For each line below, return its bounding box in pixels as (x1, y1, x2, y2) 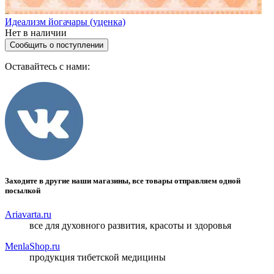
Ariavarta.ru (5, 209, 51, 220)
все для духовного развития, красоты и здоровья (29, 220, 231, 231)
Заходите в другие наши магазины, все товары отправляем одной (5, 176, 240, 186)
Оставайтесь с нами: (5, 61, 90, 72)
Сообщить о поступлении (10, 40, 103, 50)
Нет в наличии (5, 27, 67, 38)
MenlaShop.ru (5, 241, 60, 252)
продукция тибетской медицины (29, 252, 166, 263)
